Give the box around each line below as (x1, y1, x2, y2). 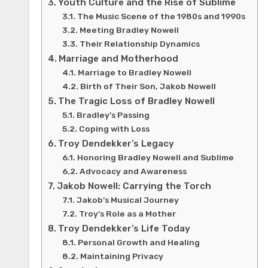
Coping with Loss (78, 124, 150, 134)
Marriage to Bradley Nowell (77, 68, 191, 78)
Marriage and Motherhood (59, 53, 179, 65)
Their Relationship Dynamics (79, 39, 200, 49)
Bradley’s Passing (76, 110, 150, 120)
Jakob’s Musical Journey (76, 195, 179, 205)
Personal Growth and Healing (77, 237, 200, 248)
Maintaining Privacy (80, 251, 163, 261)
